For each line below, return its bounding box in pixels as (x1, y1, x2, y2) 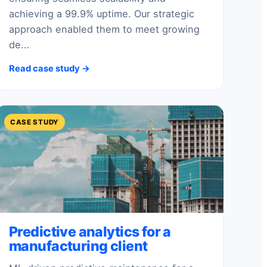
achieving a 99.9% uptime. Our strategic (9, 7, 194, 20)
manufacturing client (9, 237, 148, 254)
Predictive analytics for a (9, 223, 171, 240)
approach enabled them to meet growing (9, 23, 200, 35)
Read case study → (9, 63, 90, 74)
